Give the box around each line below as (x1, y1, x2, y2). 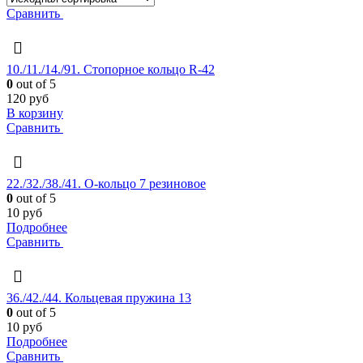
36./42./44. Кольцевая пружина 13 (6, 291, 191, 305)
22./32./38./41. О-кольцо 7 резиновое (6, 177, 206, 191)
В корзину (6, 106, 63, 121)
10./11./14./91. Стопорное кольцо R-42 (6, 62, 215, 77)
